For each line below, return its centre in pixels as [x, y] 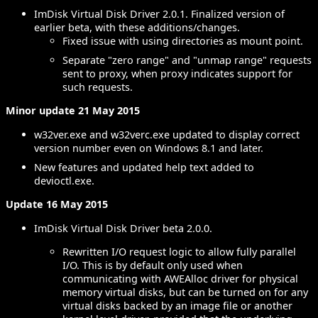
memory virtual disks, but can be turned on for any [185, 292]
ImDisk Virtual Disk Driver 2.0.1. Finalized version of [159, 13]
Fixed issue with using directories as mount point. [183, 40]
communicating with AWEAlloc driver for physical [180, 278]
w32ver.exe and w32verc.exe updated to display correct [167, 134]
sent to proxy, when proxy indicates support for [177, 73]
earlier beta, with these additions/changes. [137, 27]
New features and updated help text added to [144, 167]
